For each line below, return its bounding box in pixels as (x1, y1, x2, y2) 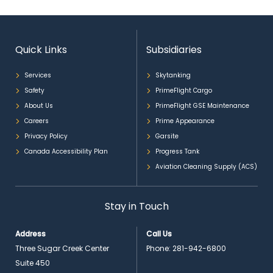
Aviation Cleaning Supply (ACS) (155, 161, 257, 171)
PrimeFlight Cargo (155, 85, 212, 95)
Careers (24, 116, 49, 126)
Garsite (155, 131, 179, 141)
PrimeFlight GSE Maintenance (155, 101, 249, 110)
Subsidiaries (146, 42, 202, 57)
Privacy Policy (24, 131, 68, 141)
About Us (24, 101, 53, 110)
